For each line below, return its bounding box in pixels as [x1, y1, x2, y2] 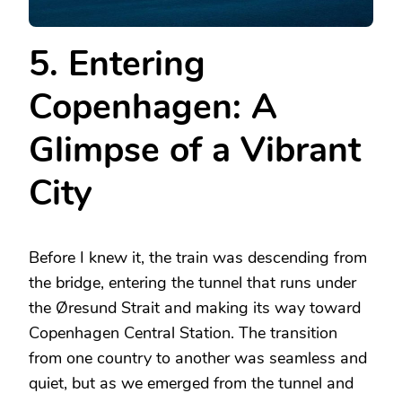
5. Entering [29, 40, 205, 89]
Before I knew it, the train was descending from [29, 246, 367, 268]
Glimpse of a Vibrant [29, 127, 361, 175]
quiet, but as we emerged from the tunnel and [29, 371, 354, 394]
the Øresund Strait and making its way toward [29, 296, 361, 319]
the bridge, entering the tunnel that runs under [29, 271, 356, 293]
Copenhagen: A [29, 83, 277, 132]
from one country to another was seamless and [29, 346, 367, 369]
